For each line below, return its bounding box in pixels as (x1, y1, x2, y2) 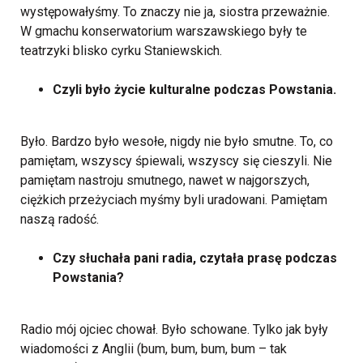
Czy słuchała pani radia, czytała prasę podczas (53, 250, 337, 266)
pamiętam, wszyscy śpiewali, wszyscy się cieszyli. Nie (20, 153, 332, 169)
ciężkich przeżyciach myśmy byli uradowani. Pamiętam (20, 192, 327, 207)
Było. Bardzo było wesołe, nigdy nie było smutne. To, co (20, 134, 333, 149)
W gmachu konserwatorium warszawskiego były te (20, 23, 307, 39)
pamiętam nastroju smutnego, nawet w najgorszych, (20, 173, 310, 188)
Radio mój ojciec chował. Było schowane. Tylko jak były (20, 322, 328, 337)
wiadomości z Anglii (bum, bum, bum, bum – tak (20, 341, 287, 357)
